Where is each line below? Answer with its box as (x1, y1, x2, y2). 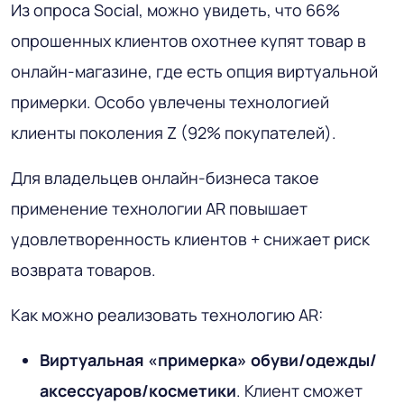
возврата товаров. (11, 258, 156, 280)
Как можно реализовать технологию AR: (11, 303, 323, 326)
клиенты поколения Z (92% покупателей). (11, 121, 336, 143)
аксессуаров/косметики (40, 379, 236, 401)
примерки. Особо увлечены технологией (11, 90, 329, 113)
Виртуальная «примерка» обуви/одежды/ (40, 348, 377, 371)
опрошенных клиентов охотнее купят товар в (11, 29, 366, 51)
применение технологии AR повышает (11, 197, 308, 219)
